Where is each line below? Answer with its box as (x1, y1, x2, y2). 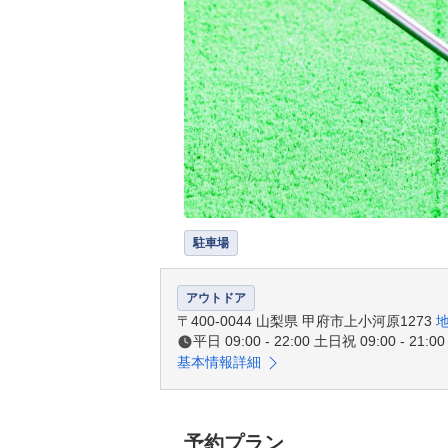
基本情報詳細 (177, 354, 261, 370)
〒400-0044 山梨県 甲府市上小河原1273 (177, 313, 436, 329)
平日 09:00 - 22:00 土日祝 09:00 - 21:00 (193, 333, 445, 349)
